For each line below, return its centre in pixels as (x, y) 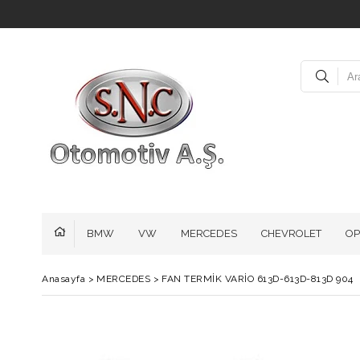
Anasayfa (63, 279)
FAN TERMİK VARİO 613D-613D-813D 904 (258, 279)
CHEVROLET (291, 233)
